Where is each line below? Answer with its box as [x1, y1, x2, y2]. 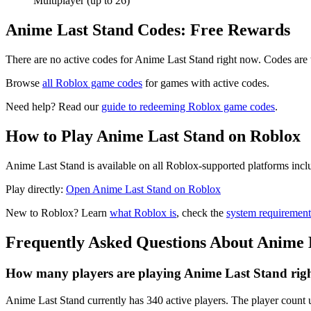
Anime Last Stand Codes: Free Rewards [6, 21, 290, 40]
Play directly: [6, 183, 66, 196]
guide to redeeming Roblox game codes [101, 101, 275, 113]
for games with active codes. [142, 77, 269, 90]
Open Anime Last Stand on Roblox [66, 183, 221, 196]
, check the [176, 207, 226, 219]
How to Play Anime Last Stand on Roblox [6, 127, 301, 146]
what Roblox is [110, 207, 176, 219]
